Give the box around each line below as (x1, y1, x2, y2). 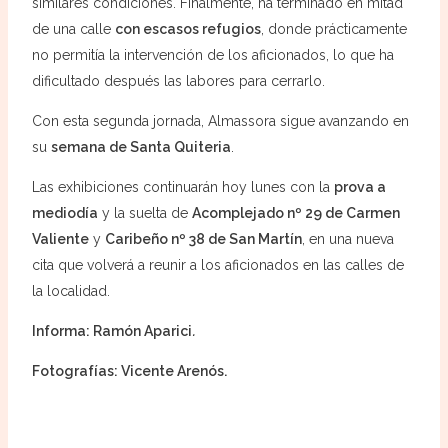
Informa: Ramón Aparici (31, 322, 192, 339)
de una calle (31, 20, 115, 37)
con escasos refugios (114, 20, 261, 37)
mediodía (31, 204, 98, 221)
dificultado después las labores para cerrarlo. (31, 72, 325, 89)
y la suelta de (97, 204, 192, 221)
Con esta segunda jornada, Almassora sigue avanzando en (31, 112, 409, 129)
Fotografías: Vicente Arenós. (31, 362, 227, 379)
